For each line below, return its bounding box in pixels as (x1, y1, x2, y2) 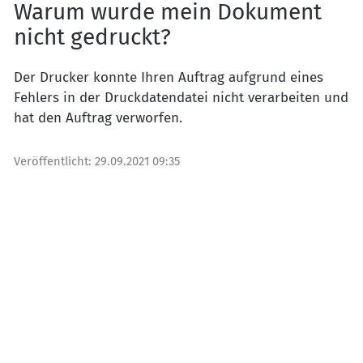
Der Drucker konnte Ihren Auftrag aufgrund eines (14, 69, 323, 87)
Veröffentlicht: (14, 154, 95, 169)
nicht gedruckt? (14, 23, 171, 50)
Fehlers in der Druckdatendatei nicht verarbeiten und (14, 89, 348, 107)
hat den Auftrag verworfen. (14, 109, 182, 127)
